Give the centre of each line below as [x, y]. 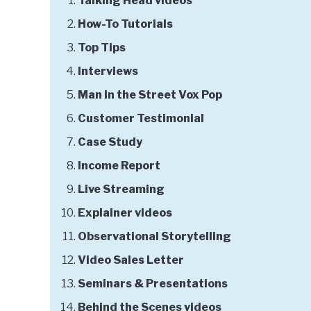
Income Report [119, 166]
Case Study [110, 142]
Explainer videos [125, 213]
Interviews [108, 72]
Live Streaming [121, 190]
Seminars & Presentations [153, 284]
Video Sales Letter [131, 260]
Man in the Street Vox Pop [150, 95]
